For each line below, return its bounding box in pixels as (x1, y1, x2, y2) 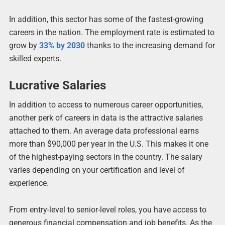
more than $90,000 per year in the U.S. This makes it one (9, 139, 208, 149)
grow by (9, 41, 39, 51)
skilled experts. (9, 54, 61, 64)
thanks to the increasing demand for (84, 41, 215, 51)
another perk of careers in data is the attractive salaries (9, 113, 203, 123)
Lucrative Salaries (9, 78, 106, 93)
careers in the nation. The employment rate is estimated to (9, 28, 214, 38)
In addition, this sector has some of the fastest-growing (9, 15, 203, 25)
